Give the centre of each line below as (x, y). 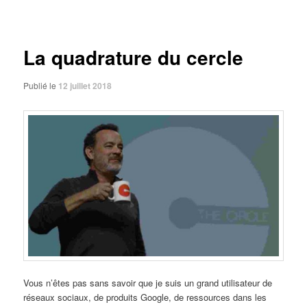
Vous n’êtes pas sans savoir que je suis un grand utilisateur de (148, 283)
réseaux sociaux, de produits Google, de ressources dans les (145, 297)
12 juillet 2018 (85, 86)
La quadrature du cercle (134, 58)
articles (38, 18)
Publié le (41, 86)
